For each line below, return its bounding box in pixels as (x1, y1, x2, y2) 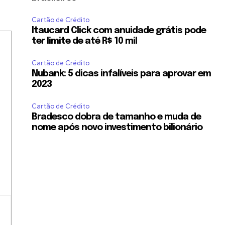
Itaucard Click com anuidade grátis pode (32, 26, 206, 36)
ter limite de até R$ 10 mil (32, 37, 138, 46)
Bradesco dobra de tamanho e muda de (32, 113, 201, 122)
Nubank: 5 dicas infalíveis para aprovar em (32, 69, 211, 79)
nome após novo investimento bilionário (32, 123, 203, 133)
